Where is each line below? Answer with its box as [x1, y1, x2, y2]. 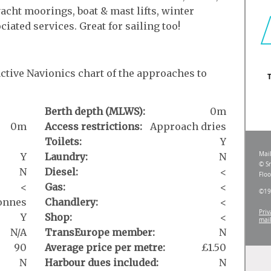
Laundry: [45, 150, 88, 163]
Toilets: [45, 135, 82, 148]
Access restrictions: [45, 120, 142, 132]
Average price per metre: [45, 241, 165, 253]
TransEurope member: [45, 226, 155, 238]
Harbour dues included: [45, 256, 158, 269]
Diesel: [45, 165, 78, 178]
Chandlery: [45, 195, 98, 208]
